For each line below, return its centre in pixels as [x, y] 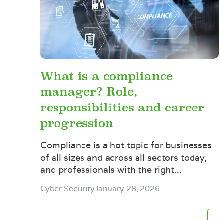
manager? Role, [89, 92]
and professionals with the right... [111, 169]
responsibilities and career [122, 108]
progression [77, 123]
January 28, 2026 [127, 188]
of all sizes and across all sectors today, [124, 157]
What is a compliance [107, 76]
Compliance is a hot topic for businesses [126, 145]
